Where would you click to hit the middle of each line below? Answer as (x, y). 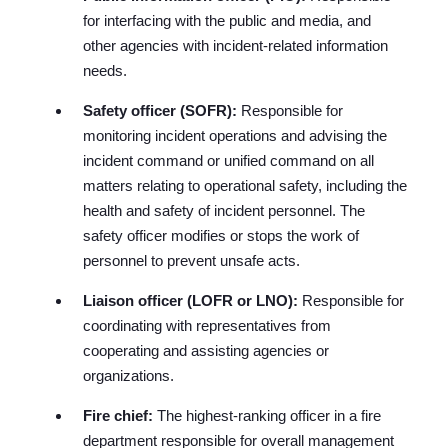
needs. (105, 70)
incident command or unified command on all (229, 160)
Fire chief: (120, 415)
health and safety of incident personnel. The (224, 210)
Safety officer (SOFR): (162, 110)
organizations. (129, 375)
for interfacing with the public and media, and (227, 20)
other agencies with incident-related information (236, 45)
